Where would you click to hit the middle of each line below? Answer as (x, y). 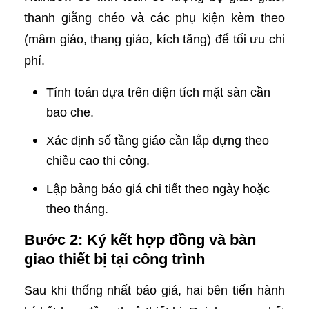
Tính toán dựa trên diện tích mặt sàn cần (158, 92)
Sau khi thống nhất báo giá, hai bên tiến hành (154, 290)
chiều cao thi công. (98, 161)
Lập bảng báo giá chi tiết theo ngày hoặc (158, 189)
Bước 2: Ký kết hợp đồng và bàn (140, 240)
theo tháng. (77, 209)
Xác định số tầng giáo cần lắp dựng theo (158, 141)
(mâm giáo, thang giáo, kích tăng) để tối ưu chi (154, 39)
